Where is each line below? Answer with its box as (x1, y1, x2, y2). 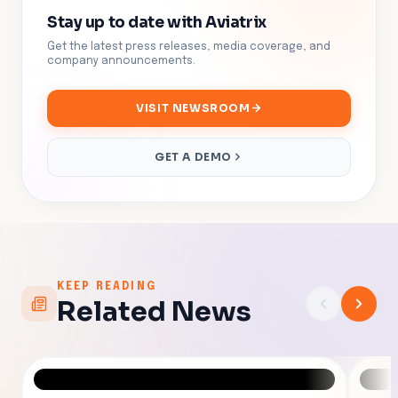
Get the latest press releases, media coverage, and (47, 41, 330, 52)
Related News (57, 294, 251, 329)
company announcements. (47, 55, 195, 67)
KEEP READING (57, 281, 156, 292)
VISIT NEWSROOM (136, 100, 251, 115)
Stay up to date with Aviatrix (47, 12, 267, 32)
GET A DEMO (155, 149, 232, 163)
